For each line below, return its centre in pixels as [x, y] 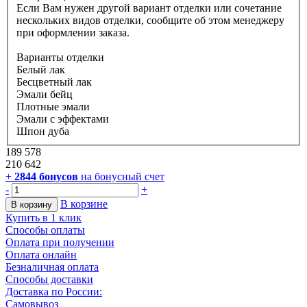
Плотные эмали [53, 107]
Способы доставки [49, 280]
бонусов [57, 177]
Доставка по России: [54, 292]
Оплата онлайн [41, 255]
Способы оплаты [45, 230]
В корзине [84, 204]
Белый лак [41, 70]
